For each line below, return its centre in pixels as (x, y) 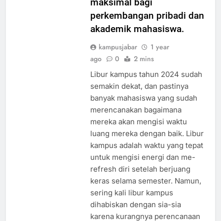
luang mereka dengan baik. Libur (147, 143)
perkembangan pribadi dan (147, 25)
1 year (160, 56)
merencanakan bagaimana (136, 119)
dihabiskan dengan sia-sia (135, 214)
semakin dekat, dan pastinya (139, 95)
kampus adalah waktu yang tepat (147, 154)
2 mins (144, 68)
